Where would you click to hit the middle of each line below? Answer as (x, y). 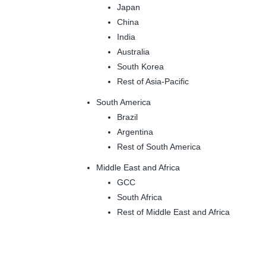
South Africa (140, 197)
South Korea (140, 66)
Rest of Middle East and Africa (173, 212)
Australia (133, 51)
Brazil (127, 117)
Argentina (135, 132)
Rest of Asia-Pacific (153, 81)
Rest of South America (159, 146)
